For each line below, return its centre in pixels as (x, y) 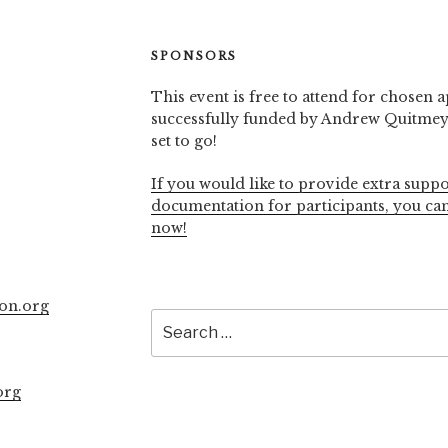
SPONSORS (193, 55)
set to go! (183, 140)
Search (176, 319)
